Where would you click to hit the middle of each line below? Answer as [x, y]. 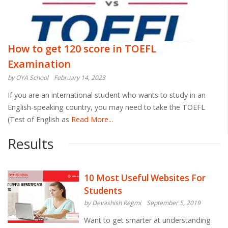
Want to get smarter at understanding [147, 220]
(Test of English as [38, 119]
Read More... [91, 119]
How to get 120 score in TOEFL [82, 48]
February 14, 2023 [80, 77]
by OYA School [28, 77]
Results [31, 144]
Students [103, 190]
